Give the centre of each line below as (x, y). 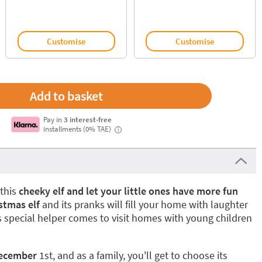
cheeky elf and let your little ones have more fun (127, 191)
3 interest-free (88, 119)
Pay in (54, 119)
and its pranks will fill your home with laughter (145, 204)
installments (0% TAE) (78, 129)
